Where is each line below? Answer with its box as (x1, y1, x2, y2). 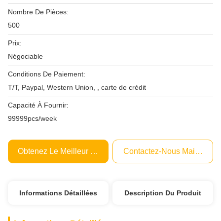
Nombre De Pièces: (8, 8, 69, 16)
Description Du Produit (124, 189, 202, 197)
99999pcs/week (8, 114, 57, 122)
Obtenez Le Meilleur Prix (18, 147, 105, 155)
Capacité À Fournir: (8, 101, 69, 109)
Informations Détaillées (19, 189, 97, 197)
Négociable (8, 52, 43, 60)
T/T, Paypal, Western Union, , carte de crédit (8, 83, 146, 91)
